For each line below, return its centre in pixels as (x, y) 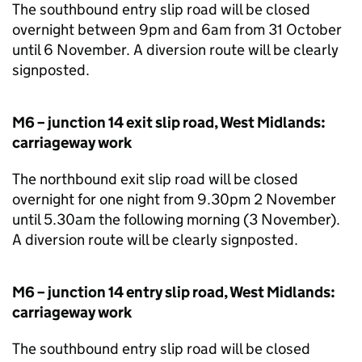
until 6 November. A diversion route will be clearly (175, 50)
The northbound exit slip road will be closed (155, 179)
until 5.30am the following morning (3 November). (176, 219)
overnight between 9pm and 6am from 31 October (177, 29)
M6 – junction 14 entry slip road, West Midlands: (174, 292)
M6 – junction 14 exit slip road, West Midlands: (169, 122)
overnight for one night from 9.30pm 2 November (174, 199)
